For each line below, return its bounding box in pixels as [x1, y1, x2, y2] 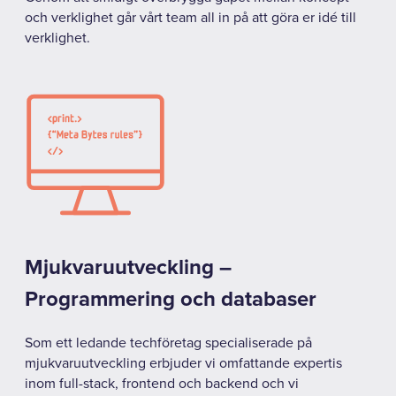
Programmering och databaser [25, 286, 316, 312]
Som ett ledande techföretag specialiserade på [25, 333, 312, 352]
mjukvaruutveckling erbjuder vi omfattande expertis [25, 354, 342, 372]
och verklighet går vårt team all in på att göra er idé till [25, 8, 356, 27]
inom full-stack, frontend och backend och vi [25, 374, 299, 392]
